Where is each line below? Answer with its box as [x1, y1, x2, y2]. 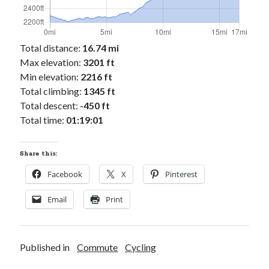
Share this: [20, 150, 58, 158]
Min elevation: [20, 71, 79, 82]
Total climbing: [20, 85, 82, 97]
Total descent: [20, 100, 79, 111]
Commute [77, 241, 118, 253]
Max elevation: [20, 56, 82, 68]
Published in [20, 241, 70, 253]
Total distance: [20, 42, 81, 53]
